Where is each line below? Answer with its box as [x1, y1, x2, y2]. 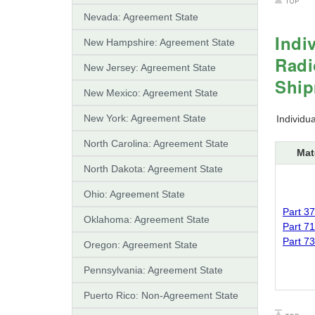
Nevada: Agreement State [84, 11, 198, 22]
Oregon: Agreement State [84, 238, 198, 250]
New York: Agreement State [84, 112, 206, 124]
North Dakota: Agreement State [84, 162, 223, 174]
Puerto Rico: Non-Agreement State [84, 289, 238, 301]
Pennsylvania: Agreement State [84, 264, 223, 276]
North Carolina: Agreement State [84, 137, 229, 149]
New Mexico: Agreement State [84, 86, 218, 98]
